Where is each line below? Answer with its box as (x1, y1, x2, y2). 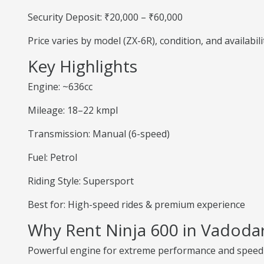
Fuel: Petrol (28, 151, 77, 164)
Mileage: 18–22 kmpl (28, 104, 118, 117)
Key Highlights (28, 55, 137, 77)
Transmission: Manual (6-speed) (28, 127, 170, 140)
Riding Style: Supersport (28, 174, 134, 187)
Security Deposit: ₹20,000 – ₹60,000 (28, 11, 183, 24)
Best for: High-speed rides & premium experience (28, 198, 245, 211)
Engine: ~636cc (28, 80, 93, 93)
